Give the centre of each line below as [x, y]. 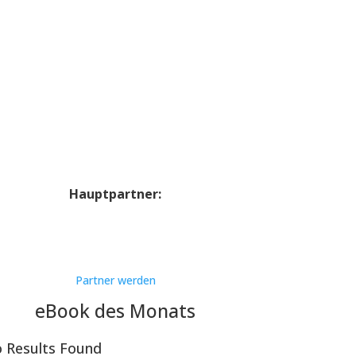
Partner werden [115, 281]
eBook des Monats [116, 311]
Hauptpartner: [116, 193]
